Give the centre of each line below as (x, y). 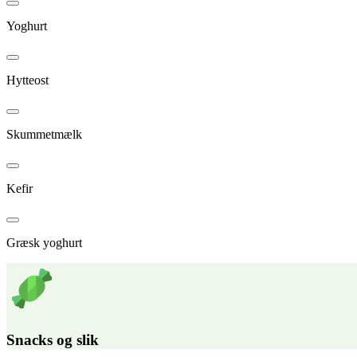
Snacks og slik (53, 340)
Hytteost (27, 80)
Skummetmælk (44, 134)
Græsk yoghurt (44, 242)
